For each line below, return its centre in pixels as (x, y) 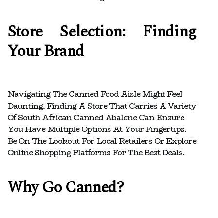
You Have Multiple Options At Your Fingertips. (97, 129)
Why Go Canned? (65, 187)
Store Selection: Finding (102, 32)
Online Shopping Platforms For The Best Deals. (96, 152)
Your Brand (45, 51)
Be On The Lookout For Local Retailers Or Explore (102, 141)
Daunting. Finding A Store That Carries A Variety (102, 106)
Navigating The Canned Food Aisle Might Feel (95, 94)
